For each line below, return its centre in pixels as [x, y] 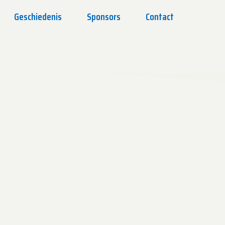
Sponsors [104, 17]
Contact [160, 17]
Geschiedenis [38, 17]
